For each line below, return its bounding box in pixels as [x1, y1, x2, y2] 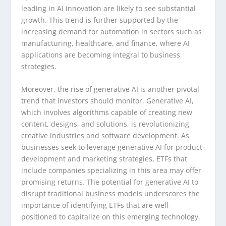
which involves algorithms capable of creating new [21, 107, 193, 118]
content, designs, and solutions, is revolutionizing [21, 119, 190, 129]
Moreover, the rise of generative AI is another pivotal [21, 84, 200, 94]
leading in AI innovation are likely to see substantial [21, 3, 196, 13]
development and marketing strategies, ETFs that [21, 154, 188, 164]
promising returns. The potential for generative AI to [21, 177, 199, 187]
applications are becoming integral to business [21, 49, 181, 60]
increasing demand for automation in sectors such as [21, 26, 202, 36]
